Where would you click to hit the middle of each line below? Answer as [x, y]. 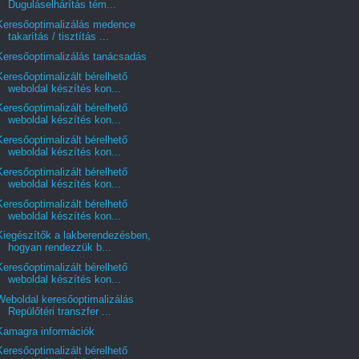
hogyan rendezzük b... [60, 248]
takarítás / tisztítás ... [59, 36]
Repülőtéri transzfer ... [60, 311]
